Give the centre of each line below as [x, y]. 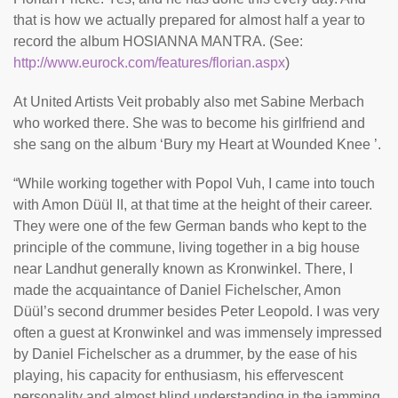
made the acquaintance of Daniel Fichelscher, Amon [177, 290]
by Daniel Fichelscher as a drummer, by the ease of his [185, 354]
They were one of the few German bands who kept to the [190, 226]
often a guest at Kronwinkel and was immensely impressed [198, 333]
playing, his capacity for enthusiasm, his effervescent [178, 375]
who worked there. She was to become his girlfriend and [189, 123]
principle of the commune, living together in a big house [187, 247]
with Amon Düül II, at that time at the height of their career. [193, 205]
